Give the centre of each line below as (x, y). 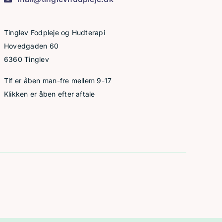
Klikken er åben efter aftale (49, 94)
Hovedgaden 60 (31, 46)
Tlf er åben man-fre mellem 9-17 (58, 81)
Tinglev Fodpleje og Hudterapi (54, 32)
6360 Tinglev (26, 59)
